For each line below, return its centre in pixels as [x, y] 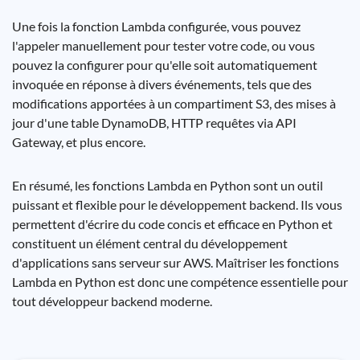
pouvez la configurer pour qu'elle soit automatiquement [165, 65]
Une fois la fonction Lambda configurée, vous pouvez [156, 26]
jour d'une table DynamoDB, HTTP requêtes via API [154, 123]
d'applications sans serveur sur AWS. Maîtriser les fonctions [176, 262]
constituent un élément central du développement [150, 243]
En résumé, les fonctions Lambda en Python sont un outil [168, 185]
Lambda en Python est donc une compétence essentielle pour [180, 282]
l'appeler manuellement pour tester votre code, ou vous [164, 45]
